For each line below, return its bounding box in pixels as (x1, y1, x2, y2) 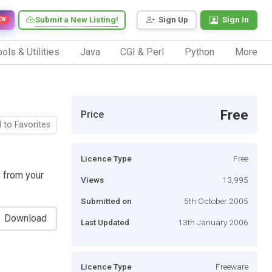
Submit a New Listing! (35, 15, 118, 25)
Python (185, 46, 215, 58)
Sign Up (158, 15, 188, 25)
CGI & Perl (120, 46, 165, 58)
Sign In (222, 15, 249, 25)
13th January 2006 (178, 217, 248, 227)
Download (4, 212, 47, 224)
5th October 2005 (184, 195, 248, 206)
